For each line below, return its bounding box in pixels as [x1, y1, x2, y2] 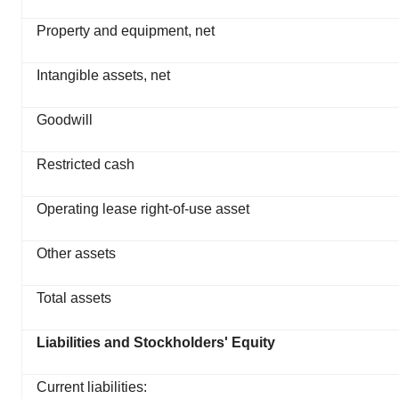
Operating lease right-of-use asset [37, 201, 249, 217]
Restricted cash [37, 157, 134, 173]
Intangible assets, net [37, 68, 170, 84]
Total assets [37, 290, 111, 306]
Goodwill [37, 112, 93, 128]
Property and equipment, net [37, 23, 215, 39]
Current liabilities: [37, 379, 147, 395]
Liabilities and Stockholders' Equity [37, 335, 275, 351]
